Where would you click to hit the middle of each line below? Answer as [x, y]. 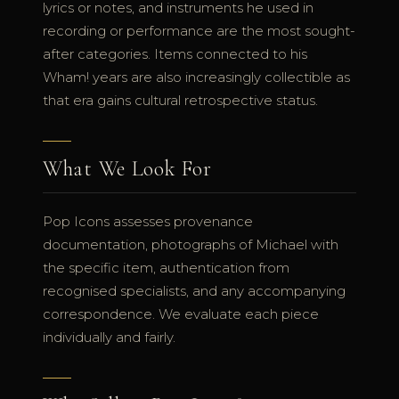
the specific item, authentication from [166, 269]
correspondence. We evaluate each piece [181, 315]
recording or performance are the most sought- [199, 32]
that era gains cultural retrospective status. [180, 101]
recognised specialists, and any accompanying [194, 292]
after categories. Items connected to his [175, 55]
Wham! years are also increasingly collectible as [196, 78]
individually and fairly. [109, 338]
